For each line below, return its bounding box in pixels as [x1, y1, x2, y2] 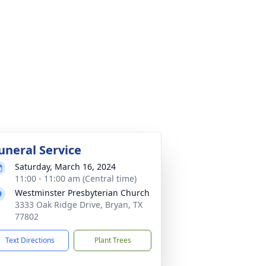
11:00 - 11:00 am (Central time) [15, 173, 137, 184]
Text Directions [5, 235, 55, 245]
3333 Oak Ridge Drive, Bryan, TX [15, 199, 142, 210]
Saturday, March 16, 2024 [15, 161, 116, 172]
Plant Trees [94, 235, 131, 245]
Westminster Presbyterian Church [15, 187, 150, 198]
